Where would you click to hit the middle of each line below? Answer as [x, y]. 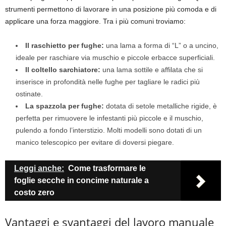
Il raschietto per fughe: [65, 46]
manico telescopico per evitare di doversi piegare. [95, 143]
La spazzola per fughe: [65, 106]
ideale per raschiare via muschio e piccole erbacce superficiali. [115, 58]
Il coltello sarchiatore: [63, 70]
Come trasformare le [107, 168]
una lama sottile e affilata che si [152, 70]
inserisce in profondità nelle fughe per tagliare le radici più [108, 82]
